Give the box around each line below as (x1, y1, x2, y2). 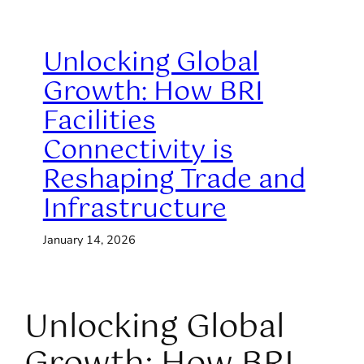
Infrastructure (42, 187, 227, 231)
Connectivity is (42, 128, 233, 172)
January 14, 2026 (42, 231, 136, 248)
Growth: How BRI (42, 70, 263, 114)
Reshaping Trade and (42, 158, 305, 201)
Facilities (42, 99, 156, 143)
